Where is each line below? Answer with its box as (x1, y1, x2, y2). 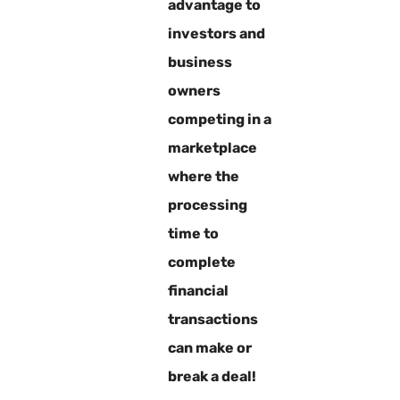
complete (167, 253, 236, 271)
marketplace (167, 138, 257, 156)
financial (167, 281, 229, 299)
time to (167, 224, 219, 242)
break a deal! (167, 367, 256, 385)
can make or (167, 338, 252, 356)
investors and (167, 24, 265, 42)
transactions (167, 310, 258, 328)
